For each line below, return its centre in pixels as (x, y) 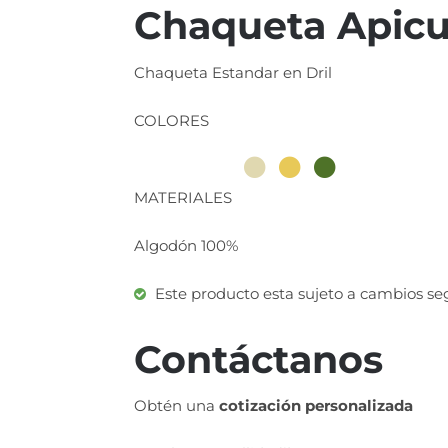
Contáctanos (259, 359)
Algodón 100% (186, 245)
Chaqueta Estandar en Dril (233, 72)
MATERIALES (183, 197)
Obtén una (177, 406)
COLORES (172, 120)
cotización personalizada (316, 406)
